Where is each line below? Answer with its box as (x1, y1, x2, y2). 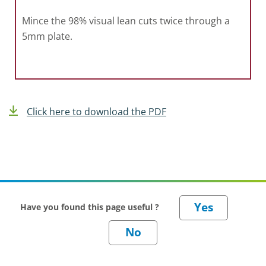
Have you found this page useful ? (20, 201, 161, 213)
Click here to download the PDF (27, 104, 166, 118)
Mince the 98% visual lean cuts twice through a (22, 14, 230, 27)
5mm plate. (22, 29, 72, 43)
